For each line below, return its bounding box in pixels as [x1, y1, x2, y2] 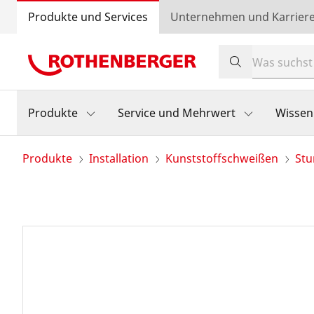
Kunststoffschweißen [165, 151, 278, 166]
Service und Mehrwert [118, 105, 235, 121]
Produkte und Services [28, 9, 148, 25]
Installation [89, 151, 149, 166]
